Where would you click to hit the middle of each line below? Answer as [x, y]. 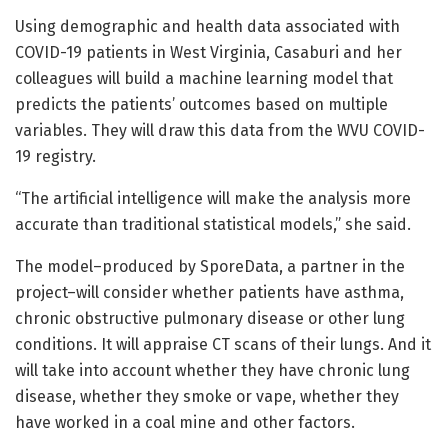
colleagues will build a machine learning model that [204, 79]
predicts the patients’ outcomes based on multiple [201, 105]
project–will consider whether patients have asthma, [209, 293]
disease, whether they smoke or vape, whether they [207, 397]
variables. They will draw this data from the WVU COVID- [220, 131]
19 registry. [55, 157]
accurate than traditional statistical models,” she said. [213, 225]
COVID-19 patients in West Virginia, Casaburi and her [208, 53]
